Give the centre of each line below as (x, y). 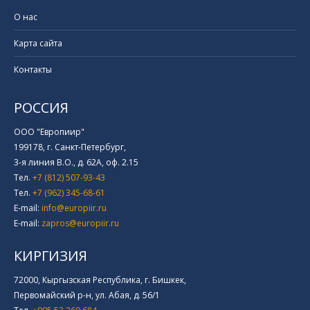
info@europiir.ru (74, 208)
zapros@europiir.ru (80, 224)
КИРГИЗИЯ (51, 256)
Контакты (33, 70)
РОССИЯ (41, 108)
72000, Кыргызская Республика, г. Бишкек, (100, 280)
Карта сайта (38, 44)
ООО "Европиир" (49, 132)
